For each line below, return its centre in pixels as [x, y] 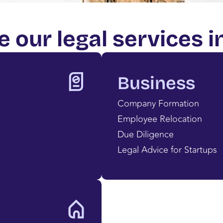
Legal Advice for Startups [167, 150]
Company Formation [158, 104]
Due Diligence [145, 135]
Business [156, 83]
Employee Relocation [160, 119]
